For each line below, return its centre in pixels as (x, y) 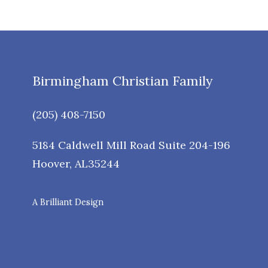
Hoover (51, 164)
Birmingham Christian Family (123, 81)
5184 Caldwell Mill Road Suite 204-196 (132, 145)
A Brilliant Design (68, 202)
